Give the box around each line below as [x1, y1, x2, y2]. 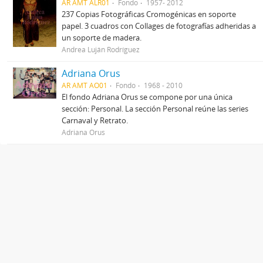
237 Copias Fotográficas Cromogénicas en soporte [62, 9, 237, 19]
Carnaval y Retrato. [62, 115, 129, 126]
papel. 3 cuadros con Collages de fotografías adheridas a [62, 21, 257, 31]
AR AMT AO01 [62, 80, 108, 90]
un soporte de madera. [62, 32, 142, 43]
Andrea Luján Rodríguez [62, 45, 140, 54]
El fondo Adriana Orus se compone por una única [62, 92, 233, 102]
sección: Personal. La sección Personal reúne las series [62, 103, 249, 114]
